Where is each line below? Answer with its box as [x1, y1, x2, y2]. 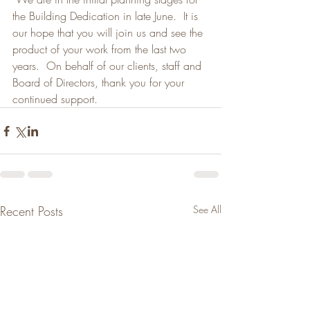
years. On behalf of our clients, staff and [12, 58, 205, 73]
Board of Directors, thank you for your [12, 75, 188, 90]
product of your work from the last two [12, 42, 190, 57]
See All [193, 203, 221, 216]
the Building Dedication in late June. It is [12, 8, 201, 24]
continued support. [12, 91, 98, 107]
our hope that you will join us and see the [12, 25, 206, 40]
